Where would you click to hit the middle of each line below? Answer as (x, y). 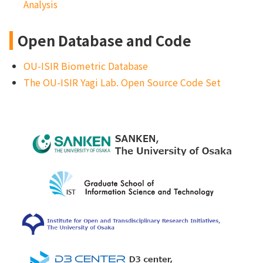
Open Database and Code (104, 41)
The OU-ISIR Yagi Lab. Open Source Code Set (122, 82)
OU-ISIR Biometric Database (86, 66)
